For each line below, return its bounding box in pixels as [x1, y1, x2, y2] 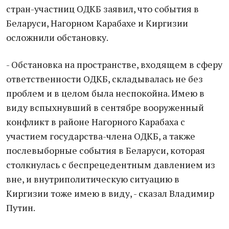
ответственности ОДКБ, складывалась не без [6, 73, 203, 85]
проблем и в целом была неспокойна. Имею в [6, 87, 204, 99]
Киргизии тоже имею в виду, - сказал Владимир [6, 187, 214, 199]
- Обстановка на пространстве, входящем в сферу [6, 58, 222, 71]
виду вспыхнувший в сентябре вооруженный [6, 101, 204, 113]
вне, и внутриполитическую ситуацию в [6, 173, 179, 185]
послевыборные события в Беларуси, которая [6, 144, 205, 156]
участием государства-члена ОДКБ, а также [6, 130, 195, 142]
